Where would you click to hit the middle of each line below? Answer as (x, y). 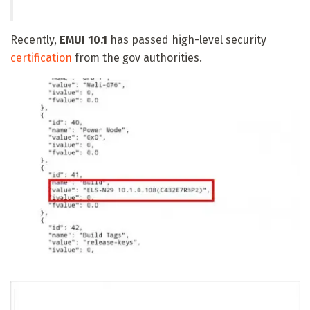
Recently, (35, 40)
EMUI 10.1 (83, 40)
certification (41, 58)
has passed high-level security (187, 40)
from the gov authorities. (137, 58)
